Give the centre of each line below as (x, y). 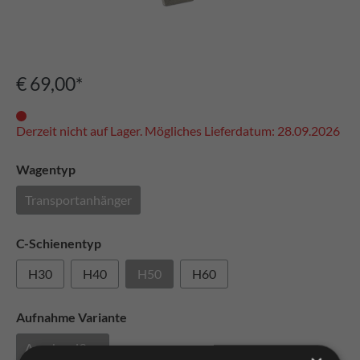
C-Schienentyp (59, 243)
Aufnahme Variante (72, 317)
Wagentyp (46, 169)
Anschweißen (63, 348)
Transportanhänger (78, 200)
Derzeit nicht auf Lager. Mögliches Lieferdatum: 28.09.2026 (178, 131)
